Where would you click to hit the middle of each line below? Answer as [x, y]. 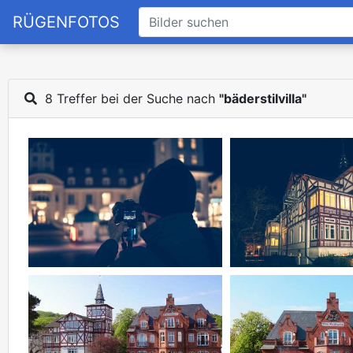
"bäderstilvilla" [263, 98]
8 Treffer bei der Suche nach [128, 98]
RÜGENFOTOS [66, 22]
